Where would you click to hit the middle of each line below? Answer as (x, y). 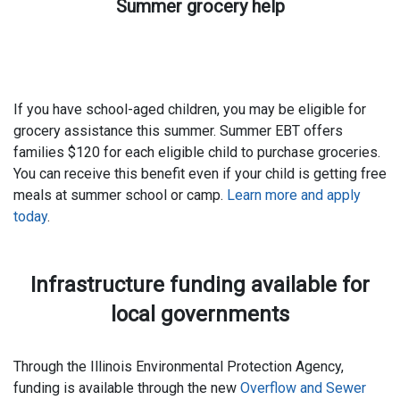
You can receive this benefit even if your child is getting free (200, 174)
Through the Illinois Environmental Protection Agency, (179, 366)
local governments (200, 315)
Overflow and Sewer (303, 387)
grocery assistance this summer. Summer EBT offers (178, 131)
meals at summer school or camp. (120, 196)
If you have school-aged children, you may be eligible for (190, 110)
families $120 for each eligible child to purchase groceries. (197, 153)
